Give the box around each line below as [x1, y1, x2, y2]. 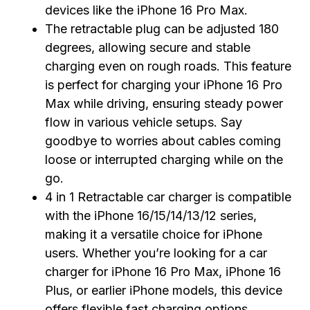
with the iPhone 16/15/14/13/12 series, [45, 208, 257, 224]
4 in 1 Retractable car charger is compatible [45, 190, 291, 205]
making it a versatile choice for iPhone [45, 227, 262, 242]
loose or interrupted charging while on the [45, 152, 283, 167]
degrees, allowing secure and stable [45, 40, 250, 55]
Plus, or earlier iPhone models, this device [45, 283, 282, 298]
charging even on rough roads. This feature [45, 59, 291, 74]
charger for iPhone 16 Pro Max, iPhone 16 [45, 264, 281, 280]
